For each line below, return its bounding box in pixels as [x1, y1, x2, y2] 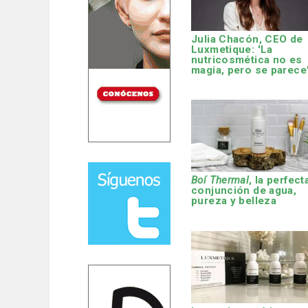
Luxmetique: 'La [191, 43, 273, 56]
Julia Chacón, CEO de [191, 32, 303, 45]
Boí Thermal [191, 174, 250, 187]
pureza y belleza [191, 195, 277, 208]
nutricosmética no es [191, 53, 302, 66]
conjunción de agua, [191, 184, 297, 197]
